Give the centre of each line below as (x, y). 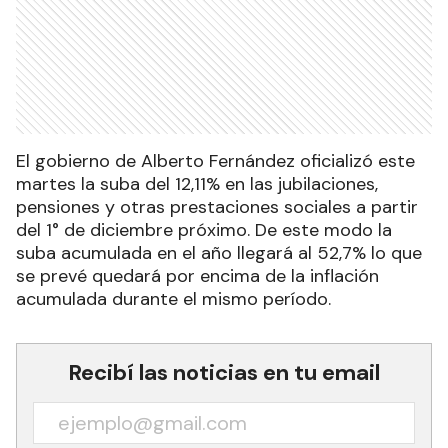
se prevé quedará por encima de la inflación (197, 276)
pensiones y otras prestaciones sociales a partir (217, 207)
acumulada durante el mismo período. (173, 299)
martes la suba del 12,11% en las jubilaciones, (197, 184)
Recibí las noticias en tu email (224, 372)
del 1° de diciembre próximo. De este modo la (204, 230)
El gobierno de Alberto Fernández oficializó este (215, 161)
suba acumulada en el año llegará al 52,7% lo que (219, 253)
